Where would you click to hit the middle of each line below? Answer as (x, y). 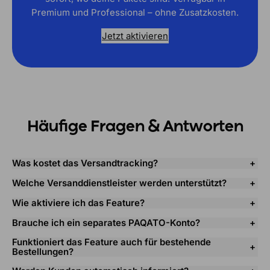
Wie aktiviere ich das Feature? (78, 203)
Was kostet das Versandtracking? (85, 163)
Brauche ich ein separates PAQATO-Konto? (106, 223)
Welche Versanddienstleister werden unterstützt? (119, 183)
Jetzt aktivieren (135, 36)
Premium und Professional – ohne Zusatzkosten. (135, 12)
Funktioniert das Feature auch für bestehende (111, 242)
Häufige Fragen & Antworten (135, 127)
